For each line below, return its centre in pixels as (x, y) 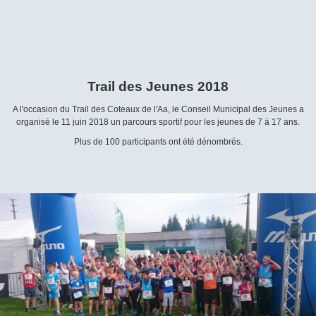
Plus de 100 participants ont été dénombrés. (158, 142)
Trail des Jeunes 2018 (158, 87)
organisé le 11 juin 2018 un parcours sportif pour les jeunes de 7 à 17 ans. (158, 122)
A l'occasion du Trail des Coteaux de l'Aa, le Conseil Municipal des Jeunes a (158, 110)
